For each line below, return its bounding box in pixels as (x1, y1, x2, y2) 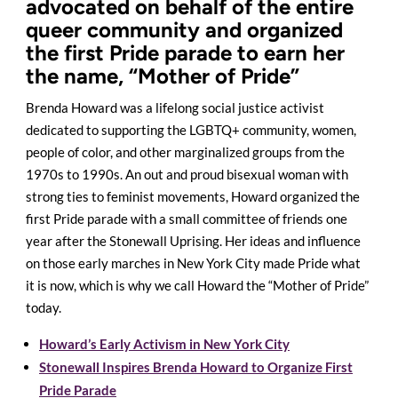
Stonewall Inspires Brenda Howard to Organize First (39, 359, 353, 376)
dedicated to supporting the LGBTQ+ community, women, (26, 122, 356, 139)
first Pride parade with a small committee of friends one (26, 211, 347, 227)
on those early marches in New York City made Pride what (26, 255, 361, 272)
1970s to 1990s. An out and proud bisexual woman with (26, 166, 348, 183)
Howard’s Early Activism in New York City (39, 336, 290, 353)
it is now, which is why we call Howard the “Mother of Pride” (26, 277, 369, 294)
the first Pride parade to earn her (26, 40, 345, 67)
